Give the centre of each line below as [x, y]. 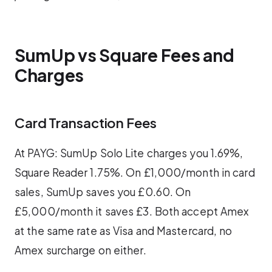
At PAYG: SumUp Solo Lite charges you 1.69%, [129, 153]
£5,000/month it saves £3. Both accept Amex [132, 212]
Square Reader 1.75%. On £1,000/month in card [135, 173]
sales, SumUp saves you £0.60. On [103, 192]
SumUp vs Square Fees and [124, 55]
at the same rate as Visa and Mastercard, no [124, 231]
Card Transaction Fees [86, 122]
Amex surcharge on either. [80, 250]
